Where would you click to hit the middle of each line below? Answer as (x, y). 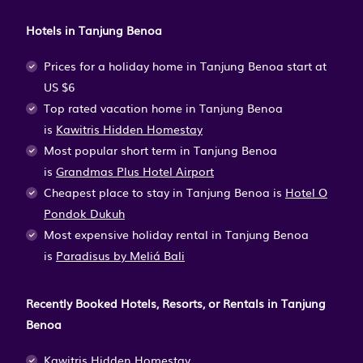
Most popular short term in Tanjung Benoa (160, 150)
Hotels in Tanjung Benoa (94, 30)
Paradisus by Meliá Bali (120, 256)
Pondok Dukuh (84, 214)
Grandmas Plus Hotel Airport (135, 171)
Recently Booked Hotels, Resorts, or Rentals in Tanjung (176, 303)
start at (307, 66)
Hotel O (306, 192)
